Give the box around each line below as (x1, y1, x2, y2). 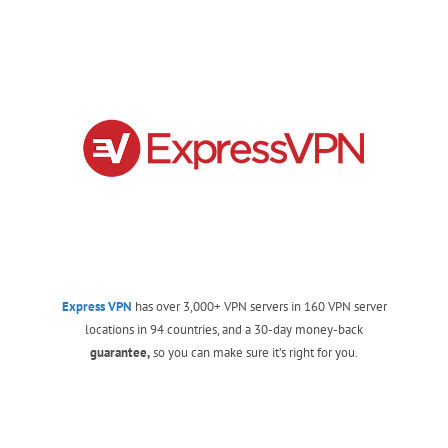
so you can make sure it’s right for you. (150, 343, 358, 361)
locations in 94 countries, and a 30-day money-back (85, 320, 363, 338)
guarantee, (90, 343, 150, 361)
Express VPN (61, 297, 132, 315)
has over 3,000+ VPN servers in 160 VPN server (131, 297, 387, 315)
